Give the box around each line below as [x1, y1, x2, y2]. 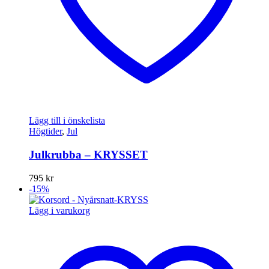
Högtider [29, 126, 62, 137]
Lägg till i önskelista [29, 115, 105, 126]
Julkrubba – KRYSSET [29, 148, 148, 162]
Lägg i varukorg [29, 205, 90, 216]
